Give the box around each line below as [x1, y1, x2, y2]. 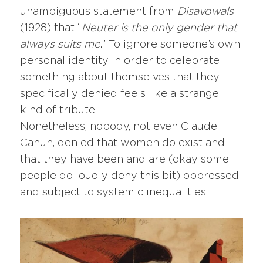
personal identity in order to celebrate [20, 56, 220, 67]
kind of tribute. [20, 105, 97, 116]
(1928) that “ [20, 23, 82, 34]
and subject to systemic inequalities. [20, 187, 208, 198]
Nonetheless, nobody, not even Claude [20, 122, 218, 133]
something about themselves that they [20, 72, 220, 83]
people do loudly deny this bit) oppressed [20, 171, 240, 182]
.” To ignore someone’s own [100, 39, 241, 50]
